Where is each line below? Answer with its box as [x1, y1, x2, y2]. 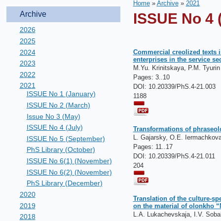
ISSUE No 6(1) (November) [26, 157, 112, 165]
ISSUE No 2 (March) [26, 101, 90, 110]
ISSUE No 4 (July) [26, 123, 83, 132]
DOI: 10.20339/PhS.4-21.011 [133, 152, 215, 160]
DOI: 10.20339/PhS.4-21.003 [133, 83, 216, 91]
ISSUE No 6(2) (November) [26, 168, 112, 176]
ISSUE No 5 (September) [26, 134, 105, 143]
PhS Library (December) [26, 179, 103, 187]
